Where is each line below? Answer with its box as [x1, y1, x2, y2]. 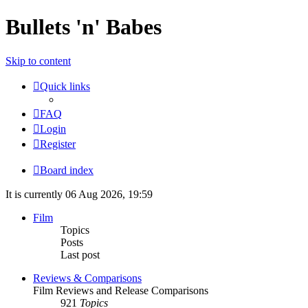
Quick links [40, 80, 90, 92]
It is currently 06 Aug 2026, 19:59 [5, 188, 153, 200]
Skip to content [5, 54, 71, 67]
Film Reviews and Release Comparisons [33, 284, 208, 296]
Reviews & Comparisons [33, 272, 142, 284]
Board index [40, 164, 93, 176]
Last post [60, 248, 100, 261]
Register [40, 137, 76, 150]
